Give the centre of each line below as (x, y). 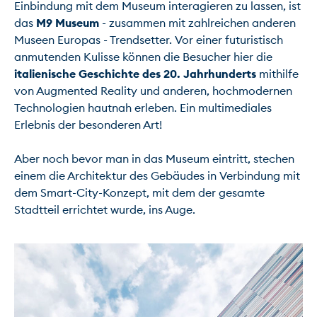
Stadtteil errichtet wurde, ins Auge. (105, 210)
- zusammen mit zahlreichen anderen (197, 23)
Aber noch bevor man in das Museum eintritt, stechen (154, 159)
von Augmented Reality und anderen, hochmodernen (153, 91)
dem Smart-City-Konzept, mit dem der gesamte (139, 193)
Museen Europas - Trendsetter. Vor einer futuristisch (149, 40)
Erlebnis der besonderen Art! (88, 125)
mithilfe (277, 74)
